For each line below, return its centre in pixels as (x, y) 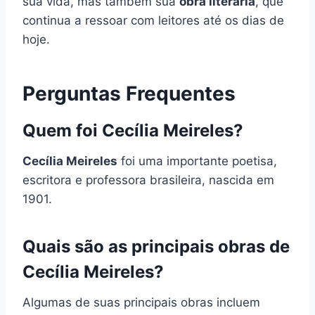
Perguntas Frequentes (129, 93)
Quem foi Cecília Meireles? (133, 130)
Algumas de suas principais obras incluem (141, 302)
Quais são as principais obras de (156, 246)
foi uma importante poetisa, (197, 161)
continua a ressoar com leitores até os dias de (153, 20)
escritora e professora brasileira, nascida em (148, 180)
